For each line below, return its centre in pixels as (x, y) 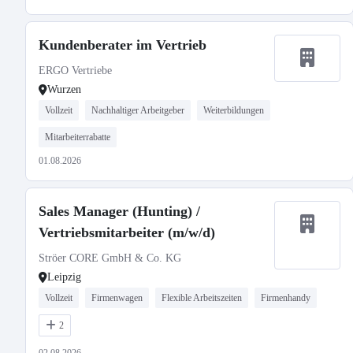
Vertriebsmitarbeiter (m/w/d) (127, 232)
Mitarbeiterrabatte (78, 137)
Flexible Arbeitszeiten (202, 298)
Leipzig (64, 277)
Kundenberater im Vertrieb (123, 45)
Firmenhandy (286, 298)
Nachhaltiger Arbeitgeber (138, 110)
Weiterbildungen (234, 110)
